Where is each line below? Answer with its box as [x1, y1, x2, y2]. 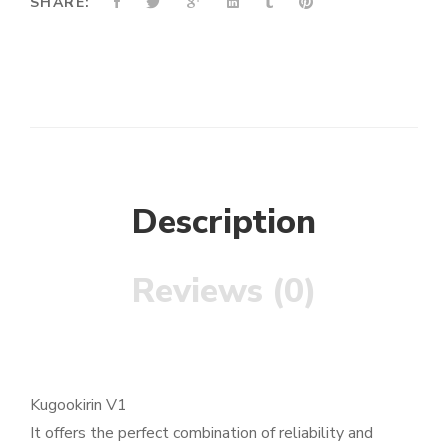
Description [132, 198, 316, 245]
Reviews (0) [131, 267, 317, 314]
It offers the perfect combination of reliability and [30, 421, 373, 444]
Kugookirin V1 [30, 393, 127, 416]
